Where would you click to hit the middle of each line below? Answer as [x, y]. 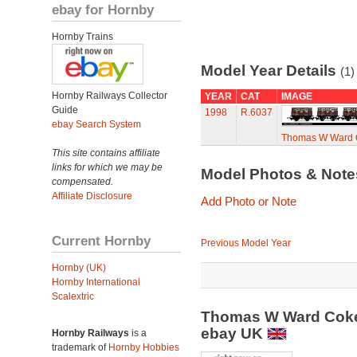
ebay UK [233, 333]
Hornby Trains [82, 37]
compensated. [82, 182]
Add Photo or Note [248, 201]
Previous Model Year [245, 243]
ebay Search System [96, 124]
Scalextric [73, 296]
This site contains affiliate [106, 153]
